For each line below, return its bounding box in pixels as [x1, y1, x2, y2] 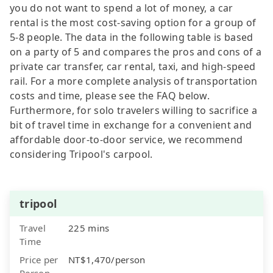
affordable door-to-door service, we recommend [10, 132, 243, 146]
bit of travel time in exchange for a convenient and [10, 118, 252, 132]
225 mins [68, 221, 110, 234]
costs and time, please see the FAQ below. [10, 88, 210, 102]
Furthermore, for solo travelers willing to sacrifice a [10, 103, 258, 117]
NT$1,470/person [68, 253, 146, 266]
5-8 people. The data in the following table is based [10, 30, 253, 44]
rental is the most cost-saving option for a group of [10, 15, 257, 29]
